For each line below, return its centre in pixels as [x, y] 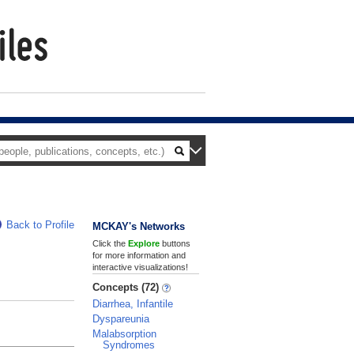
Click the [110, 243]
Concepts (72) [127, 287]
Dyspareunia [121, 319]
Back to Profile [40, 225]
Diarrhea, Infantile [133, 304]
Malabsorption [124, 334]
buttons [175, 243]
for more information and [139, 255]
